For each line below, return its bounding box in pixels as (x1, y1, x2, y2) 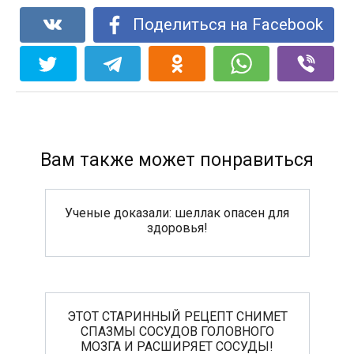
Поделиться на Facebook (132, 14, 323, 34)
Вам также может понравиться (40, 149, 314, 171)
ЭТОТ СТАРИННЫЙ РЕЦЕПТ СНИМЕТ (66, 308, 288, 324)
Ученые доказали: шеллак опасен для (65, 205, 289, 220)
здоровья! (146, 220, 208, 235)
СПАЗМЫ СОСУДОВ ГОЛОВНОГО (80, 323, 274, 339)
